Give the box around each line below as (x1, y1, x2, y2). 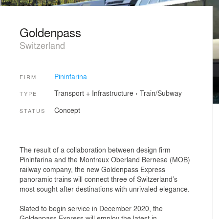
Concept (54, 105, 80, 115)
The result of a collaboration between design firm (20, 144, 171, 154)
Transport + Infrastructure (54, 88, 133, 98)
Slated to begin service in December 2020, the (20, 203, 163, 213)
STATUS (20, 106, 45, 114)
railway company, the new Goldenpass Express (20, 164, 165, 174)
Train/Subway (139, 88, 182, 98)
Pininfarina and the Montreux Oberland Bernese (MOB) (20, 154, 190, 164)
